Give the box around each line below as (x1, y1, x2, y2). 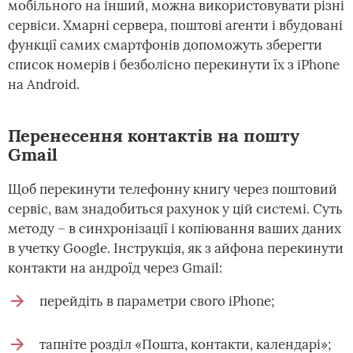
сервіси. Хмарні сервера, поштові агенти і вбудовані (8, 16, 343, 34)
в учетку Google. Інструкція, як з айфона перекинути (8, 239, 344, 257)
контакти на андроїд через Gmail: (8, 258, 222, 277)
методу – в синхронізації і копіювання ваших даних (8, 219, 341, 237)
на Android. (8, 75, 80, 93)
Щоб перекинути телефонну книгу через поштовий (8, 180, 337, 198)
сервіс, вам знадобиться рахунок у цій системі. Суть (8, 199, 343, 217)
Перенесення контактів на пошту (8, 124, 299, 147)
